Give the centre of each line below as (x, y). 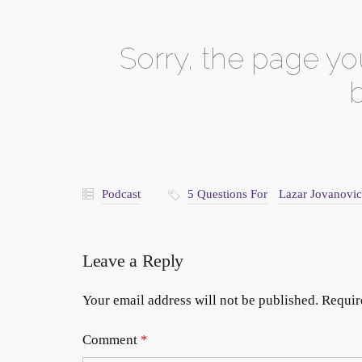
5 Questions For (227, 194)
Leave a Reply (133, 261)
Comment (112, 340)
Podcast (121, 194)
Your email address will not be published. (200, 301)
